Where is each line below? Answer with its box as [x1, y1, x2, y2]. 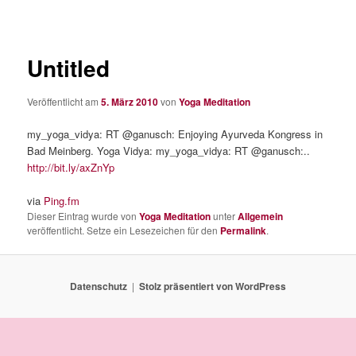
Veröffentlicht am [27, 94, 102, 108]
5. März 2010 [101, 94, 159, 109]
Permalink [220, 222, 267, 238]
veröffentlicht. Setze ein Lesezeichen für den [27, 222, 221, 237]
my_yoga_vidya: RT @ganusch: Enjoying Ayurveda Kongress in [27, 126, 323, 141]
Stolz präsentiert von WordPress [139, 279, 286, 294]
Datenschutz [70, 279, 127, 294]
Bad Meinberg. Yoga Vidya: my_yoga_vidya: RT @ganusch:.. [27, 142, 311, 158]
